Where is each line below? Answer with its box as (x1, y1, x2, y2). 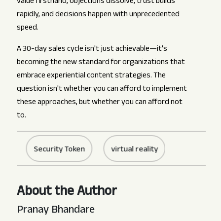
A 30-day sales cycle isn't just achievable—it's (16, 43, 167, 57)
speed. (16, 22, 38, 36)
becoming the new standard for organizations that (16, 56, 185, 70)
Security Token (13, 144, 65, 157)
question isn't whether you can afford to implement (16, 83, 187, 97)
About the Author (16, 182, 117, 205)
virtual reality (91, 144, 138, 157)
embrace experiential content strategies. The (16, 70, 166, 83)
